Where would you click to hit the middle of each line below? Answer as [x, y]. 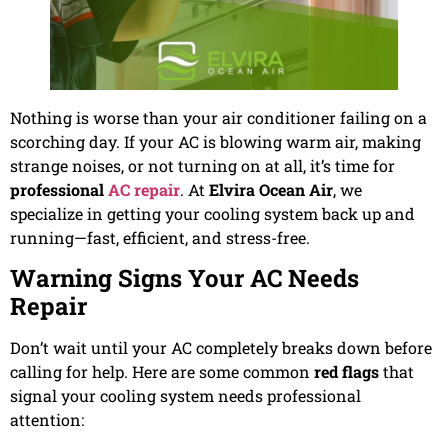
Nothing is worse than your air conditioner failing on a [218, 117]
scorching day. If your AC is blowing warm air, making [215, 141]
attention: [47, 420]
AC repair [144, 189]
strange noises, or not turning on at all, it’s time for [202, 165]
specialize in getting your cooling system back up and [212, 213]
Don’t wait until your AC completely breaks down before [221, 348]
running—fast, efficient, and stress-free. [160, 237]
